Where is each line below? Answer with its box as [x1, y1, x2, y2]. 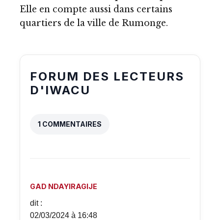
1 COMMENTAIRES [38, 120, 102, 129]
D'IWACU [30, 83, 90, 98]
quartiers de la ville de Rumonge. [20, 18, 168, 29]
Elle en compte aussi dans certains [20, 4, 172, 15]
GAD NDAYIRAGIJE [30, 182, 97, 191]
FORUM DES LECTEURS [30, 69, 184, 84]
